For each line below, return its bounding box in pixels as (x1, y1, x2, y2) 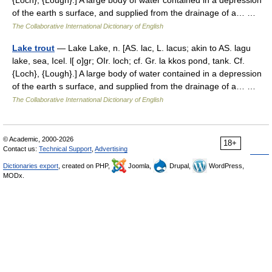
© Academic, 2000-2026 (3, 135, 73, 143)
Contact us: (3, 145, 39, 152)
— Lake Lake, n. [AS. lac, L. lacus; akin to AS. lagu (55, 43, 251, 53)
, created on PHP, (58, 162, 112, 169)
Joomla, (126, 162, 153, 169)
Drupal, (168, 162, 192, 169)
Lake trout (12, 43, 55, 53)
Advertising (95, 145, 127, 152)
